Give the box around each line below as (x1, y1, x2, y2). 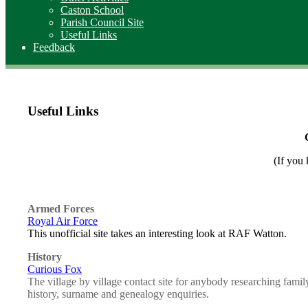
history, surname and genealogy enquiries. (27, 288, 209, 300)
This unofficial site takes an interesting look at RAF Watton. (27, 228, 287, 240)
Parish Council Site (60, 16, 144, 28)
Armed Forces (27, 203, 94, 215)
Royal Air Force (27, 215, 98, 228)
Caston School (60, 4, 124, 16)
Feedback (33, 41, 75, 53)
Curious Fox (27, 263, 82, 276)
